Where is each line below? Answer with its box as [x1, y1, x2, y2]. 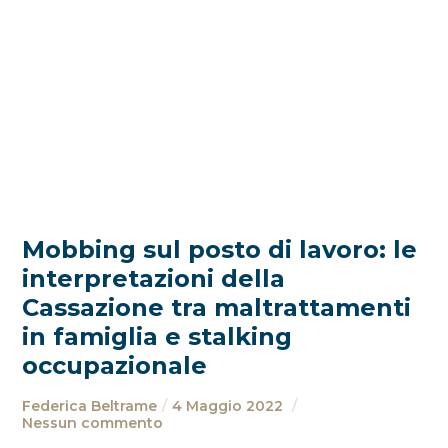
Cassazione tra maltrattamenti [22, 293, 412, 322]
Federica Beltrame [22, 397, 158, 415]
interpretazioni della [22, 264, 286, 293]
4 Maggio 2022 [172, 397, 288, 415]
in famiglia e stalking [22, 322, 293, 351]
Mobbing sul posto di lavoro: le [22, 235, 418, 264]
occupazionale [22, 351, 208, 380]
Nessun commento [22, 414, 164, 432]
